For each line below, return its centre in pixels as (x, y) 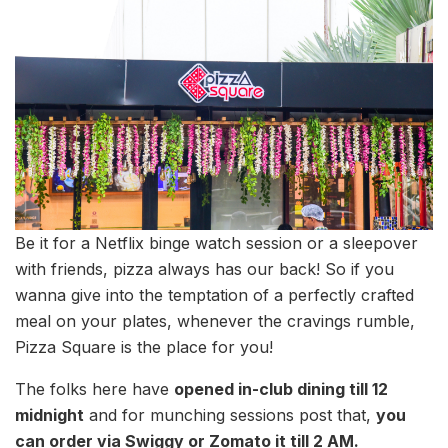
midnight (49, 414)
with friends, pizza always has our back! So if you (204, 268)
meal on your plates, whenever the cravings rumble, (215, 320)
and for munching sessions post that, (230, 414)
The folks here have (94, 388)
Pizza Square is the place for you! (144, 346)
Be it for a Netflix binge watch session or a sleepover (216, 242)
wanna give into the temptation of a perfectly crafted (214, 294)
